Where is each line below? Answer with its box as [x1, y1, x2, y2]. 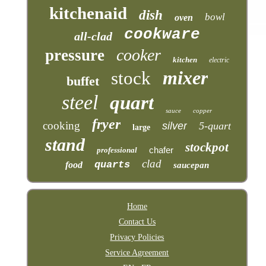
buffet [66, 73, 99, 88]
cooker [116, 45, 161, 64]
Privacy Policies [110, 232, 164, 242]
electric [208, 55, 229, 64]
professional [97, 145, 138, 154]
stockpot [185, 140, 229, 154]
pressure [45, 46, 104, 64]
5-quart [199, 119, 232, 132]
